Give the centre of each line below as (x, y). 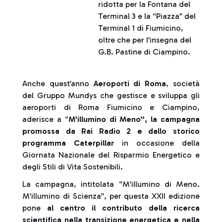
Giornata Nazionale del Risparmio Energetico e (111, 155)
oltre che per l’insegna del (145, 40)
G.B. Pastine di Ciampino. (144, 52)
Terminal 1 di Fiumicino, (141, 28)
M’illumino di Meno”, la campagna (134, 119)
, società (183, 83)
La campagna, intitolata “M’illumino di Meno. (111, 184)
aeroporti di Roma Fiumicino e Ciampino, (111, 107)
